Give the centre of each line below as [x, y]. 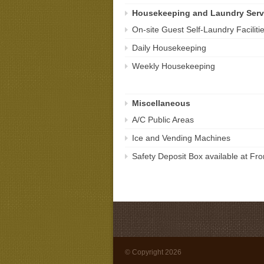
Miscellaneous [161, 103]
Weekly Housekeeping [174, 66]
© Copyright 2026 [153, 253]
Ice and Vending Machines [181, 138]
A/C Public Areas [163, 120]
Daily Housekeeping [169, 48]
